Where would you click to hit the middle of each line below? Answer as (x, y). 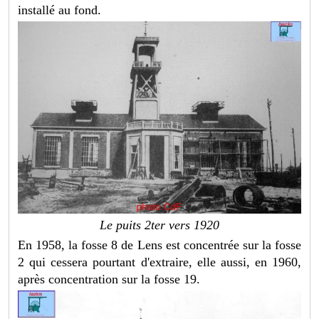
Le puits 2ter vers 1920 (159, 225)
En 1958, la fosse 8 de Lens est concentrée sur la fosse (159, 245)
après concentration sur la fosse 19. (109, 279)
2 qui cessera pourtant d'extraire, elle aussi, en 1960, (159, 262)
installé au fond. (60, 10)
